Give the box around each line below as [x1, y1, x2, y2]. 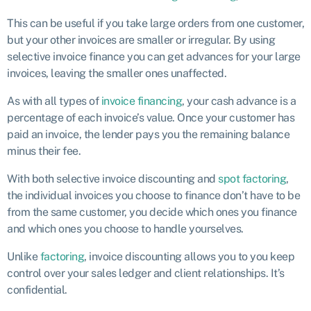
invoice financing [101, 94, 182, 108]
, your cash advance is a [182, 94, 296, 108]
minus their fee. [7, 144, 81, 158]
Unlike [7, 250, 40, 263]
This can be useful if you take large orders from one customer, [7, 17, 304, 30]
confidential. [7, 283, 67, 296]
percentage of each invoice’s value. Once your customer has [7, 111, 294, 124]
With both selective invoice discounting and [7, 172, 218, 185]
